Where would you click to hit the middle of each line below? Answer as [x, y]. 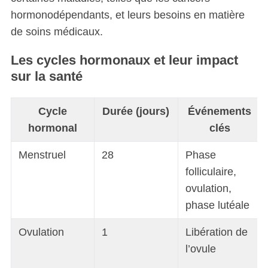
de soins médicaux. [57, 31]
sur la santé [46, 76]
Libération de [216, 232]
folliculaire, [211, 172]
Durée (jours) [136, 112]
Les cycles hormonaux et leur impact [124, 60]
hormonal [52, 128]
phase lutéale [217, 205]
